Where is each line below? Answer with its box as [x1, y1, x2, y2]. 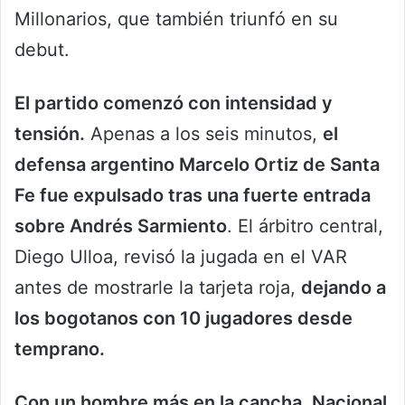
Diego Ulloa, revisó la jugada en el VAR [14, 246, 347, 268]
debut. [14, 39, 70, 61]
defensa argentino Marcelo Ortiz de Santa [14, 154, 380, 176]
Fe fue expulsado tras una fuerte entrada [14, 184, 371, 207]
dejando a [301, 277, 386, 299]
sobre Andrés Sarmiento [14, 215, 227, 238]
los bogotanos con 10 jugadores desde [14, 307, 353, 330]
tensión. [14, 123, 85, 146]
